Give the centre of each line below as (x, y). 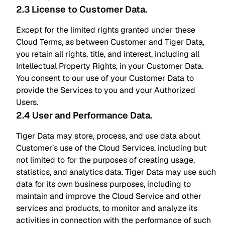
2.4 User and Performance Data (83, 115)
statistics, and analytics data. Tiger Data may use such (116, 172)
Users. (27, 102)
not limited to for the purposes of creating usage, (105, 160)
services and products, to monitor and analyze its (107, 208)
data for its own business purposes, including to (103, 184)
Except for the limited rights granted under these (106, 30)
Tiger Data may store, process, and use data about (108, 136)
